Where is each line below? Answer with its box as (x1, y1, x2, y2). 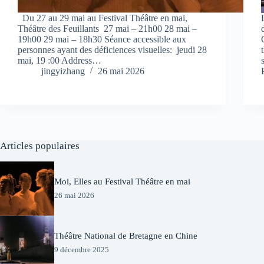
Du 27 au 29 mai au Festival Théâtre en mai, (18, 12, 187, 23)
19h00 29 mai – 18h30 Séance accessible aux (18, 34, 186, 44)
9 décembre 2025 (54, 245, 110, 255)
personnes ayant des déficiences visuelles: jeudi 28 (18, 44, 207, 55)
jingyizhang (41, 65, 85, 76)
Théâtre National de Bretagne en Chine (54, 231, 198, 241)
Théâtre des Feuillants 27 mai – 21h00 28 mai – (18, 23, 197, 34)
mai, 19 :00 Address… (18, 55, 101, 65)
